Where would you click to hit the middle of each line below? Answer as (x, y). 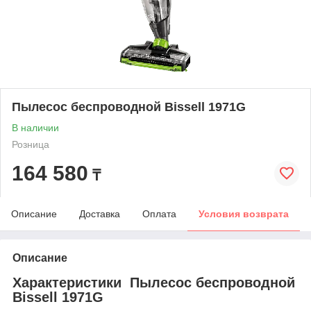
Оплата (159, 213)
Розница (31, 144)
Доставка (100, 213)
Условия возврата (244, 213)
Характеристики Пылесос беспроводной (154, 282)
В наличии (35, 127)
